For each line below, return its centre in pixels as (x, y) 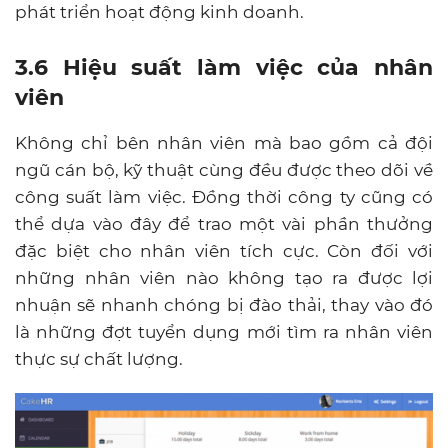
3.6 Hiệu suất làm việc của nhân (224, 68)
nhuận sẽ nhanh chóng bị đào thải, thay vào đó (224, 305)
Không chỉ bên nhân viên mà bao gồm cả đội (224, 143)
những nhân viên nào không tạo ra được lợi (224, 278)
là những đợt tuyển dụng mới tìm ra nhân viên (224, 332)
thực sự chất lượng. (99, 359)
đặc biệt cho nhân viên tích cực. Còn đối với (224, 251)
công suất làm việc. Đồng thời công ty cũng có (224, 197)
